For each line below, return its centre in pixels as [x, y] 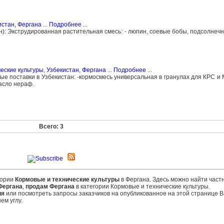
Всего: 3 [51, 126]
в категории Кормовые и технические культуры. [142, 186]
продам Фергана [50, 186]
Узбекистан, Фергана [76, 70]
